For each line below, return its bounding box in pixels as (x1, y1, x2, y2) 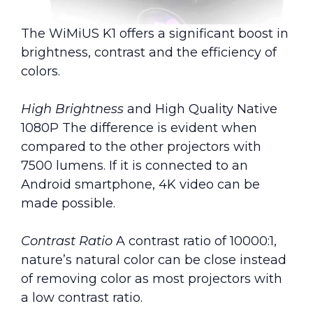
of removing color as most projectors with (21, 270, 282, 286)
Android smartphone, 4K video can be (21, 176, 260, 192)
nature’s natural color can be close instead (21, 252, 286, 268)
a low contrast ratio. (21, 289, 143, 305)
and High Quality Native (124, 101, 277, 117)
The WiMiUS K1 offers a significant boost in (21, 25, 289, 41)
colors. (21, 63, 60, 79)
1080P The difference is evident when (21, 119, 257, 136)
